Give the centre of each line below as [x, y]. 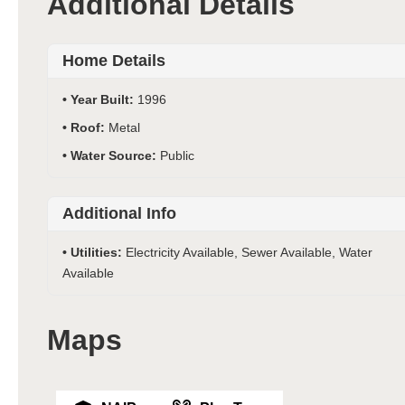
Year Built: [104, 99]
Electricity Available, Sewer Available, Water [249, 252]
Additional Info [119, 213]
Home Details [114, 60]
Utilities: [98, 252]
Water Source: [115, 155]
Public [177, 155]
